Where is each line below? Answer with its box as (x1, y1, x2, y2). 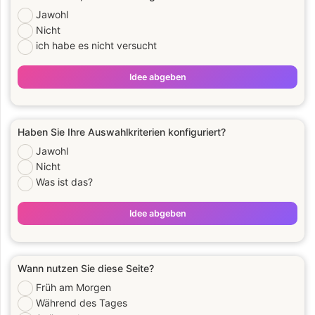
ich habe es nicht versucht (36, 39, 157, 52)
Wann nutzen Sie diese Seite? (18, 262, 154, 274)
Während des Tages (36, 297, 127, 309)
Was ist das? (36, 176, 93, 188)
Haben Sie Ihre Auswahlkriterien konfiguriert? (18, 126, 226, 138)
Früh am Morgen (36, 281, 111, 293)
